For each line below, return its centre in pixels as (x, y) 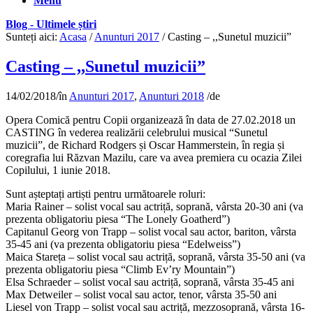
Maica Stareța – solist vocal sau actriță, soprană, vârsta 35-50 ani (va (155, 256)
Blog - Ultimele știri (51, 24)
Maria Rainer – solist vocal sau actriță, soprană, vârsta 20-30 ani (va (154, 206)
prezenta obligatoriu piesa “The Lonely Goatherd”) (118, 219)
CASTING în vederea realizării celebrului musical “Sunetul (137, 132)
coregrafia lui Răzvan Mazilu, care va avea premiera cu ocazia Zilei (154, 157)
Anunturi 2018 (172, 96)
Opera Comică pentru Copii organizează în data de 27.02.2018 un (151, 119)
